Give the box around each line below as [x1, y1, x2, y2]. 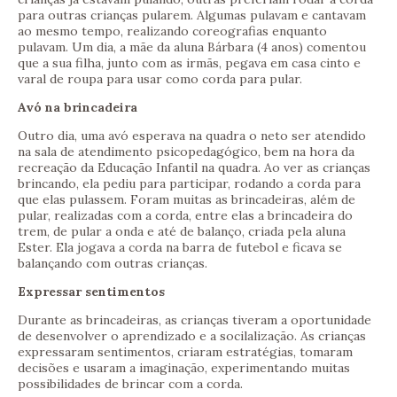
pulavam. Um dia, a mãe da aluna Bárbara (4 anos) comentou [18, 39, 366, 56]
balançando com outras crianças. [18, 255, 207, 272]
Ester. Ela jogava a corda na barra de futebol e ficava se [18, 239, 342, 256]
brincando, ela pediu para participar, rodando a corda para [18, 175, 361, 192]
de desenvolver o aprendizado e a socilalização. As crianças [18, 328, 366, 345]
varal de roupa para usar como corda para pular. [18, 71, 302, 88]
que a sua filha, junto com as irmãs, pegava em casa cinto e [18, 55, 361, 72]
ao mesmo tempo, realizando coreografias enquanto [18, 23, 327, 40]
